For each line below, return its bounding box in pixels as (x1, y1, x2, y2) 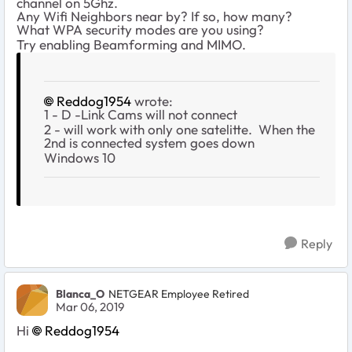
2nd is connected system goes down (44, 134, 255, 151)
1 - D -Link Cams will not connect (44, 105, 237, 123)
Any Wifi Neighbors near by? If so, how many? (16, 7, 292, 24)
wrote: (131, 92, 173, 109)
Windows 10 (44, 148, 115, 166)
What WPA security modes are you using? (16, 20, 264, 38)
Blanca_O (56, 287, 104, 302)
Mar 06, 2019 (56, 299, 124, 314)
